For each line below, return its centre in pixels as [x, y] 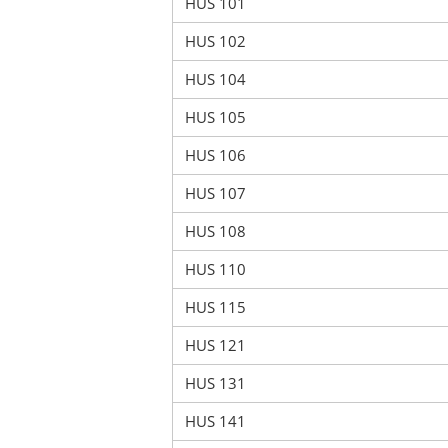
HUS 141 [215, 421]
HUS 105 [215, 117]
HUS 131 [215, 383]
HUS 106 [215, 155]
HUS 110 [215, 269]
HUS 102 [215, 41]
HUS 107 [215, 193]
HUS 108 [215, 231]
